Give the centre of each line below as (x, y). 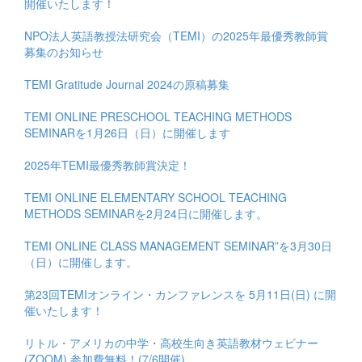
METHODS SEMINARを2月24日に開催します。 (146, 213)
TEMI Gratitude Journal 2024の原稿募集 (127, 84)
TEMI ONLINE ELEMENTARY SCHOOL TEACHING (156, 197)
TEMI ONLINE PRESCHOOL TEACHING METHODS (158, 116)
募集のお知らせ (64, 51)
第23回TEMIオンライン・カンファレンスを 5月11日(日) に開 (180, 294)
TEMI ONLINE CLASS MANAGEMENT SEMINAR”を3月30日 (178, 245)
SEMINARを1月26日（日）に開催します (127, 132)
